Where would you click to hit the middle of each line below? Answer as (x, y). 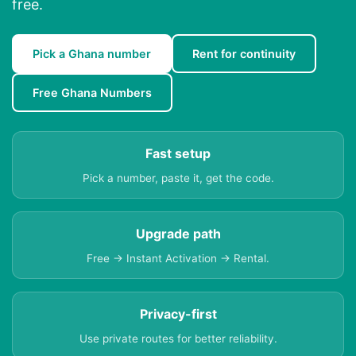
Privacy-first (178, 314)
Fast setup (178, 154)
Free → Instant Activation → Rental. (178, 259)
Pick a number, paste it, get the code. (178, 178)
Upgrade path (178, 234)
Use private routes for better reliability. (178, 339)
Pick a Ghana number (92, 54)
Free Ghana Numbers (92, 93)
